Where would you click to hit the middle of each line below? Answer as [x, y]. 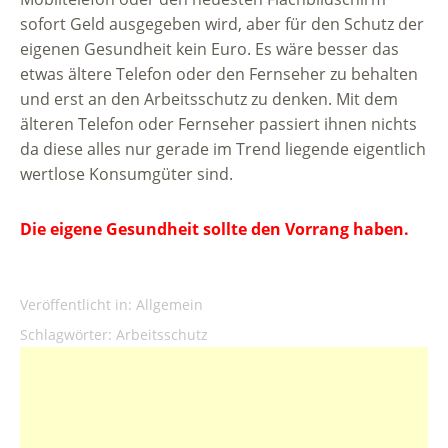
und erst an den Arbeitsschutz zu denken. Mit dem [209, 99]
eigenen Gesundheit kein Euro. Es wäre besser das [209, 49]
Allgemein [169, 305]
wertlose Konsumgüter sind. [126, 174]
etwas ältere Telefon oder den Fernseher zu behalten [219, 74]
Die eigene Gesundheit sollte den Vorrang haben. [214, 229]
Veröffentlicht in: [78, 305]
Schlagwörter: [66, 335]
